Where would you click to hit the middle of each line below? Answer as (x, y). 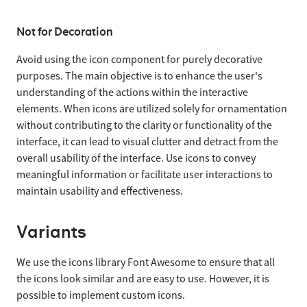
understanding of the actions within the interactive (132, 92)
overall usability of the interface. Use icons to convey (136, 158)
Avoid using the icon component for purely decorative (139, 59)
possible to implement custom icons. (101, 295)
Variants (51, 232)
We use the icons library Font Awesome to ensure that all (146, 262)
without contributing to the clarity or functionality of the (144, 125)
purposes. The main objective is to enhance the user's (139, 76)
